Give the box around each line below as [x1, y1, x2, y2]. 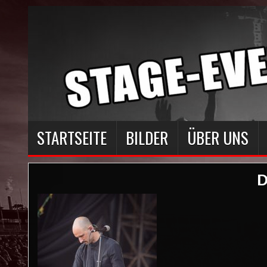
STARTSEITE [37, 126, 107, 150]
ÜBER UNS [187, 126, 249, 150]
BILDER [126, 126, 168, 150]
